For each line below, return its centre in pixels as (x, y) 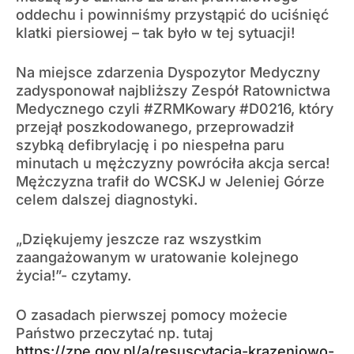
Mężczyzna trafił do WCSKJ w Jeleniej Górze (170, 182)
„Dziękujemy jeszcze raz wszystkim (139, 239)
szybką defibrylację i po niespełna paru (150, 145)
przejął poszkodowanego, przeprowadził (155, 127)
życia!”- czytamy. (73, 276)
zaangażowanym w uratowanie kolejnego (157, 258)
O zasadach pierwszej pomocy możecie (152, 315)
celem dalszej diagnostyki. (107, 200)
